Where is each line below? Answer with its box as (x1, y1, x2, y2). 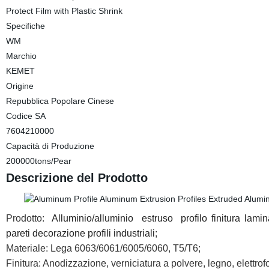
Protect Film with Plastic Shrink (5, 6, 122, 16)
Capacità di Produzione (5, 141, 94, 151)
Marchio (5, 51, 37, 61)
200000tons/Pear (5, 156, 71, 166)
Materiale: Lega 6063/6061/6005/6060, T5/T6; (5, 243, 201, 253)
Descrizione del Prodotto (5, 171, 148, 184)
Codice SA (5, 111, 46, 121)
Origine (5, 81, 34, 91)
